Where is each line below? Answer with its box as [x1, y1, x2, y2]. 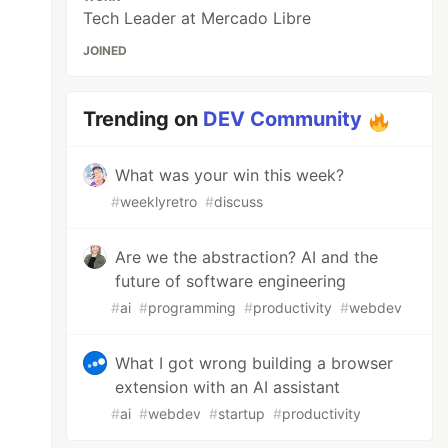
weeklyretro [120, 193, 198, 210]
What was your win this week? [115, 165, 345, 185]
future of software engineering [115, 271, 347, 291]
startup [218, 405, 266, 422]
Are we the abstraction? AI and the [115, 247, 379, 267]
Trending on [83, 107, 204, 131]
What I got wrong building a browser [115, 353, 394, 373]
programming [148, 299, 237, 316]
